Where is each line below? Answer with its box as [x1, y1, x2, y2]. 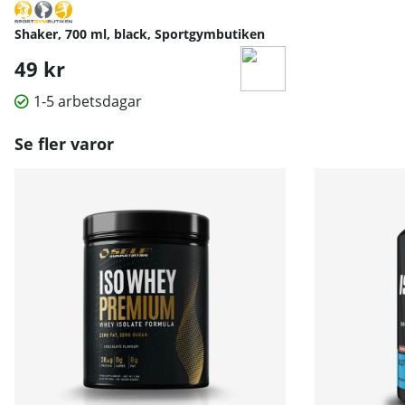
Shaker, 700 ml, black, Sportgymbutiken [14, 25, 265, 43]
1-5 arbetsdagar [33, 91, 142, 112]
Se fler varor [14, 133, 114, 155]
